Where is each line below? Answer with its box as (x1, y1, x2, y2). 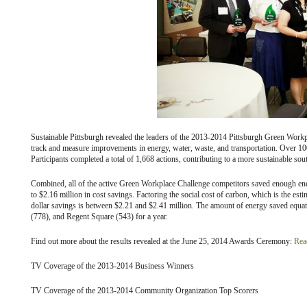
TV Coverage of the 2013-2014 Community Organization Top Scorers (31, 285, 258, 295)
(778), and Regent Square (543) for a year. (31, 211, 168, 221)
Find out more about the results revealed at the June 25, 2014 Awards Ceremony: (31, 236, 294, 246)
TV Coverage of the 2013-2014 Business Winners (31, 260, 194, 271)
